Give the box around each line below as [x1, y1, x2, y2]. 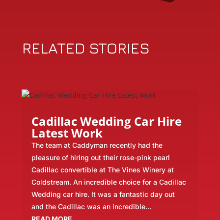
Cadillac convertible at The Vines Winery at [31, 165, 174, 174]
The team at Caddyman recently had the [31, 141, 163, 150]
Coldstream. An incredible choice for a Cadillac [31, 178, 186, 187]
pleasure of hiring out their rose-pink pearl [31, 153, 170, 162]
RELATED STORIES [22, 39, 150, 57]
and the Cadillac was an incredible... [31, 202, 151, 211]
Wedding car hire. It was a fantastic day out [31, 190, 175, 199]
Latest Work [31, 125, 103, 141]
